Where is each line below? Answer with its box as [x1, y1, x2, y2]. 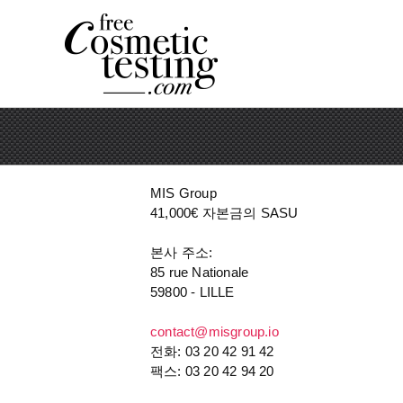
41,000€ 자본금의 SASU [150, 205, 299, 220]
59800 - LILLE [150, 284, 235, 300]
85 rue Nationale [150, 264, 249, 280]
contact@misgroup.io [150, 324, 279, 339]
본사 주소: [150, 245, 213, 260]
